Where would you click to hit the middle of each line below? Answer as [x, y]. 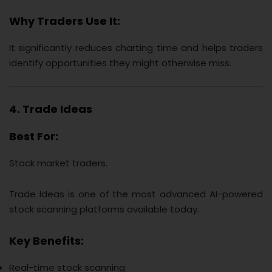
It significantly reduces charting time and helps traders [136, 48]
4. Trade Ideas [51, 109]
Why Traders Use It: [65, 21]
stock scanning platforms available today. [104, 209]
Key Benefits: [46, 240]
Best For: [34, 136]
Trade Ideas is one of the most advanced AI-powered [136, 194]
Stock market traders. [58, 163]
